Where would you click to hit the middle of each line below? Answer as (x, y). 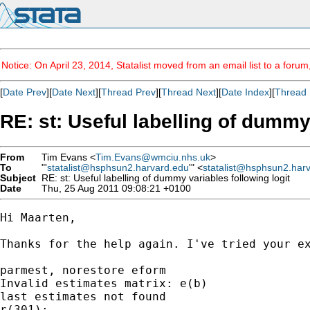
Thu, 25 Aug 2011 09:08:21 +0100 (113, 188)
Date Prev (25, 92)
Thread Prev (128, 92)
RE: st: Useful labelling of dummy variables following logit (163, 178)
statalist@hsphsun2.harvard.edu (118, 167)
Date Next (74, 92)
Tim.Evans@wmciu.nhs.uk (153, 157)
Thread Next (189, 92)
